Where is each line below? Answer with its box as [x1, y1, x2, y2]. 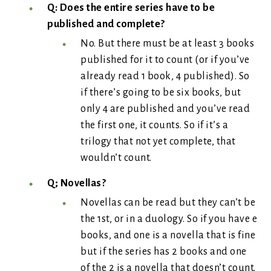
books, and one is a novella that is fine [80, 230, 255, 241]
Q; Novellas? [47, 178, 106, 189]
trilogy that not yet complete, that [80, 136, 236, 147]
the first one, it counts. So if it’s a [80, 120, 228, 131]
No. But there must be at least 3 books [80, 38, 254, 49]
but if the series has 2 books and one [80, 246, 247, 257]
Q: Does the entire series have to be [47, 2, 215, 13]
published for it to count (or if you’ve [80, 54, 250, 65]
